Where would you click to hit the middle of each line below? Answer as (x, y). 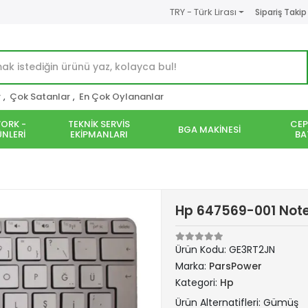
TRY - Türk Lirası (203, 12)
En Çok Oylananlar (121, 97)
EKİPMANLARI (99, 134)
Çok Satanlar (40, 97)
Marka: (192, 266)
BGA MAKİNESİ (209, 129)
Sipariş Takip (280, 12)
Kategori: (198, 283)
